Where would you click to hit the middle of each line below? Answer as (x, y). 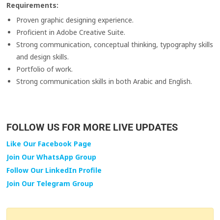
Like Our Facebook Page (49, 144)
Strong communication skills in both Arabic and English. (104, 82)
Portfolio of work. (45, 69)
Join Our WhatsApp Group (52, 157)
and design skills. (43, 57)
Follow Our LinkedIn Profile (54, 170)
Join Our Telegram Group (50, 184)
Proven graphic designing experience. (75, 20)
